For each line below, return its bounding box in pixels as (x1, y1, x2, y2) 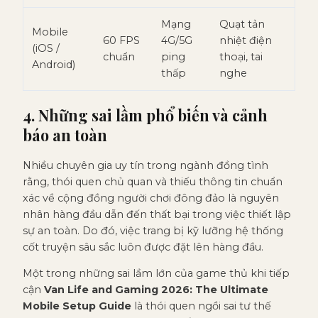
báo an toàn (23, 124, 107, 145)
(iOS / (32, 41, 60, 55)
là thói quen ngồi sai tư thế (131, 299, 271, 312)
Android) (32, 57, 75, 71)
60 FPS (103, 33, 140, 47)
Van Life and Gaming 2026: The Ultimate (44, 283, 268, 296)
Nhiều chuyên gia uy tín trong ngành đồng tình (23, 158, 268, 172)
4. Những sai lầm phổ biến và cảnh (23, 104, 268, 125)
